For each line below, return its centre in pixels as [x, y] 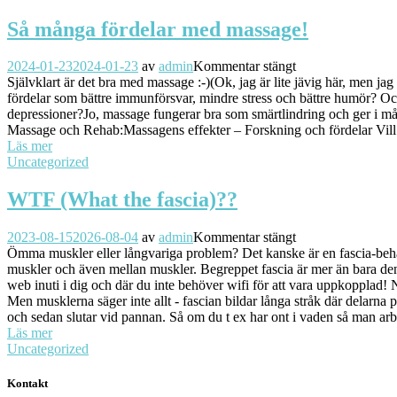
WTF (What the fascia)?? [122, 200]
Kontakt [27, 384]
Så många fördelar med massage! [158, 29]
